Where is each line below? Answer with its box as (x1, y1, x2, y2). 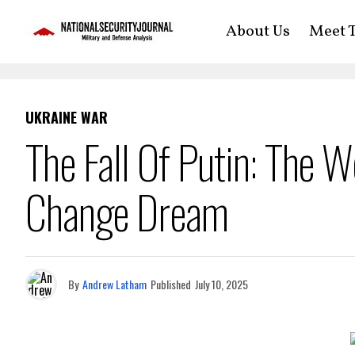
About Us (225, 21, 290, 43)
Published (151, 276, 191, 292)
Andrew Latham (82, 276, 147, 292)
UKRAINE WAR (25, 107, 108, 128)
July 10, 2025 (195, 276, 248, 292)
